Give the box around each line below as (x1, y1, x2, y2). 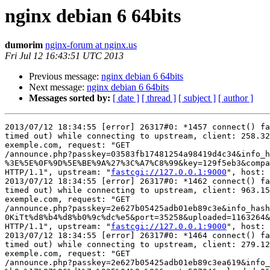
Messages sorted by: (29, 93, 110, 104)
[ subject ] (178, 93, 216, 104)
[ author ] (218, 93, 253, 104)
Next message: (29, 82, 87, 93)
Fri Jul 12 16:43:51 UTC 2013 (5, 51, 124, 61)
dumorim (5, 40, 43, 51)
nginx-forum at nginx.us (45, 40, 137, 51)
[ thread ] (142, 93, 176, 104)
